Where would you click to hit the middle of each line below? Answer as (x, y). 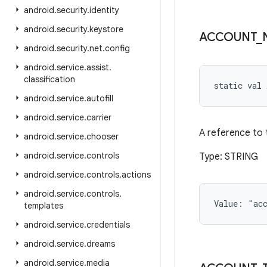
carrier (99, 117)
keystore (106, 29)
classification (49, 79)
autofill (100, 98)
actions (136, 175)
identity (104, 10)
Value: (231, 204)
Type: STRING (229, 157)
